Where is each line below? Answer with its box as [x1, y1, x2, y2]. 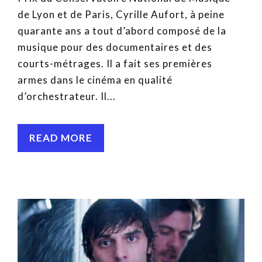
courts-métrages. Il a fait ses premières [18, 57, 212, 70]
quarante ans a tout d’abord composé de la [18, 25, 226, 37]
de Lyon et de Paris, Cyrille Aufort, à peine [18, 8, 225, 21]
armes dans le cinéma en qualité [18, 74, 173, 87]
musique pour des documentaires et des [18, 41, 212, 54]
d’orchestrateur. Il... [18, 90, 116, 103]
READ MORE [29, 132, 92, 144]
